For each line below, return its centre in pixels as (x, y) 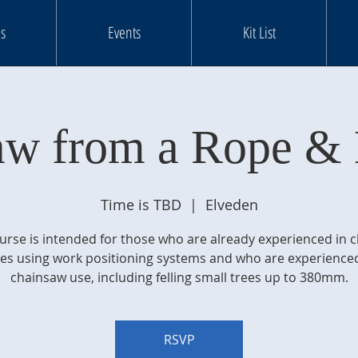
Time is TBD (141, 205)
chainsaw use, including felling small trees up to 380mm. (179, 277)
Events (124, 32)
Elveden (231, 205)
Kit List (259, 32)
